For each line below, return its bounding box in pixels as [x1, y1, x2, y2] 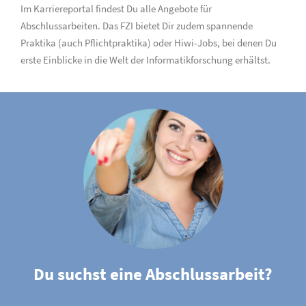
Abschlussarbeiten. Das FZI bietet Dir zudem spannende [20, 19, 253, 32]
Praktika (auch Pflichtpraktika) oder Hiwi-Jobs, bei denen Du [20, 36, 277, 49]
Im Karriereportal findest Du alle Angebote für [20, 2, 212, 15]
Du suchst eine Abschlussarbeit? [33, 263, 273, 285]
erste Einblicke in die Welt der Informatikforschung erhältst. [20, 53, 270, 66]
